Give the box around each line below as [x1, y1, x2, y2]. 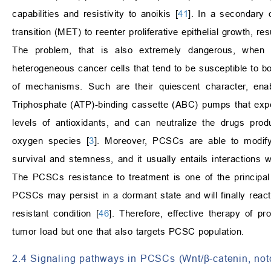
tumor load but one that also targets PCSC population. [12, 226, 244, 237]
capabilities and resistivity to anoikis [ [12, 8, 178, 19]
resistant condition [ [12, 208, 99, 219]
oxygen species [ [12, 135, 90, 146]
